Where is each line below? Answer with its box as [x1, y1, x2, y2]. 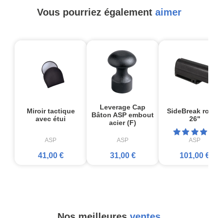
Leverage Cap [100, 103, 145, 111]
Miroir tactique [26, 107, 75, 115]
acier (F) [109, 118, 136, 127]
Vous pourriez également [36, 6, 155, 18]
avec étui [36, 114, 66, 123]
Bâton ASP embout [91, 110, 154, 119]
